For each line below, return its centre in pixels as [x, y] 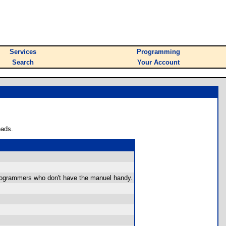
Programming [158, 52]
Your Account [158, 62]
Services [23, 52]
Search [23, 62]
